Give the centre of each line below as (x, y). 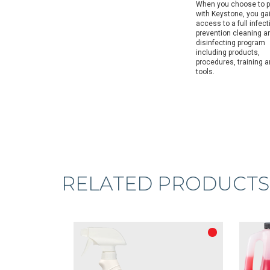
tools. (205, 72)
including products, (228, 52)
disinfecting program (231, 43)
